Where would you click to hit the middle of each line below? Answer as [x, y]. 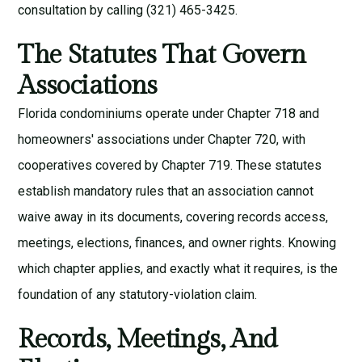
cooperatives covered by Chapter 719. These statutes [170, 165]
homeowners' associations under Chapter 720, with [162, 139]
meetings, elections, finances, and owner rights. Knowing [177, 242]
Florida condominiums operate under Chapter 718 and [169, 113]
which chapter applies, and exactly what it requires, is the [178, 268]
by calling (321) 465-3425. [162, 10]
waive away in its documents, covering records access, [173, 217]
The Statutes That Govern [162, 55]
